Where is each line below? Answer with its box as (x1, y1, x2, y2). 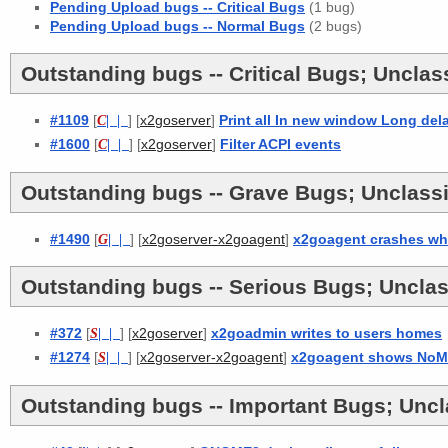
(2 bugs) (305, 17, 362, 34)
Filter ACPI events (220, 136, 341, 153)
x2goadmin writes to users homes (211, 325, 442, 342)
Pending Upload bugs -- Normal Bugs (50, 17, 305, 34)
